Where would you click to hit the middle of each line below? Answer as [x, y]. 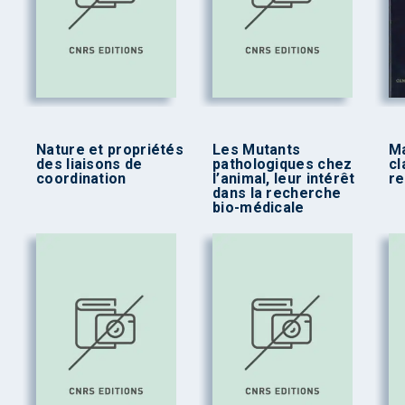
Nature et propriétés [110, 150]
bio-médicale [259, 208]
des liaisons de [89, 165]
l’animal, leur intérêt [284, 179]
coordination [81, 179]
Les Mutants [257, 150]
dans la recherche [277, 193]
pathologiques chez [283, 165]
